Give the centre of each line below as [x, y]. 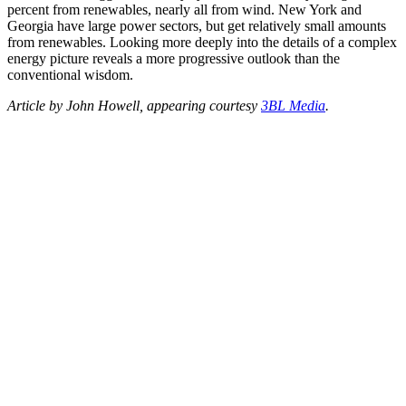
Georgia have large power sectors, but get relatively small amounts [197, 25]
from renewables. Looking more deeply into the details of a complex [202, 42]
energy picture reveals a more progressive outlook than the [174, 58]
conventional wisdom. [70, 74]
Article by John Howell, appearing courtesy [134, 105]
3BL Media [293, 105]
